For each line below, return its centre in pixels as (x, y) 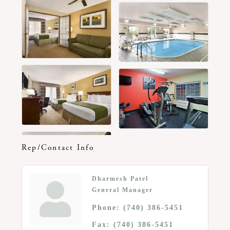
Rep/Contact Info (57, 147)
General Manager (122, 190)
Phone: (106, 207)
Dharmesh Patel (120, 179)
